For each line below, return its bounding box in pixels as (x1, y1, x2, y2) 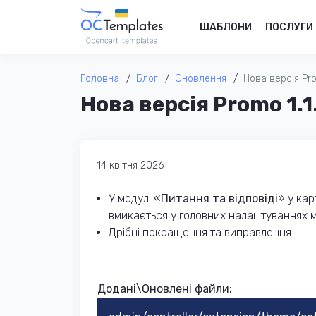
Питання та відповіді (161, 192, 278, 206)
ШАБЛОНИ (200, 20, 252, 33)
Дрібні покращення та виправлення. (109, 226, 293, 240)
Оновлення (175, 73, 226, 85)
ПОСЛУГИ (265, 20, 313, 33)
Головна (80, 73, 119, 85)
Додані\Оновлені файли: (97, 282, 232, 296)
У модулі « (109, 192, 161, 206)
